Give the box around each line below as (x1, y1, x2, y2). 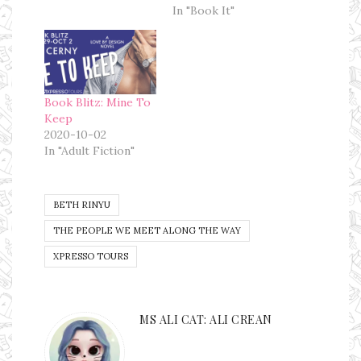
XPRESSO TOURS (53, 250, 128, 262)
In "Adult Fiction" (44, 143, 135, 158)
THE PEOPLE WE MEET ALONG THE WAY (53, 224, 241, 236)
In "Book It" (172, 3, 234, 19)
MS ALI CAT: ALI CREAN (139, 311, 272, 327)
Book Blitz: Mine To (44, 94, 151, 110)
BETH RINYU (53, 198, 110, 210)
